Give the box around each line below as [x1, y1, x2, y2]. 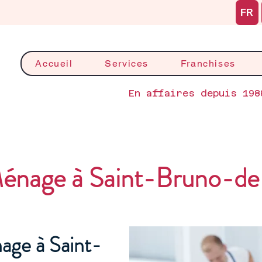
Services [105, 58, 149, 69]
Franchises [180, 58, 236, 69]
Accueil [35, 58, 73, 69]
